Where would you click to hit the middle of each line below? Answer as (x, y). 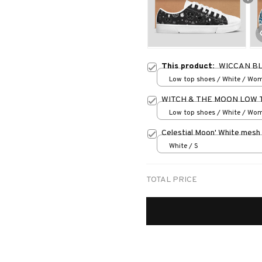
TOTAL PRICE (172, 180)
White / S (184, 146)
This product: (190, 67)
